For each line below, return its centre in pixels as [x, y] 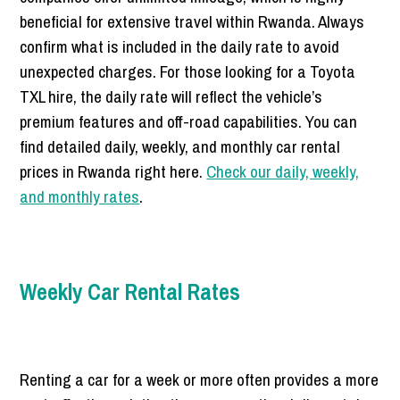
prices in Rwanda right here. [113, 172]
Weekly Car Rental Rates [130, 292]
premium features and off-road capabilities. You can [189, 122]
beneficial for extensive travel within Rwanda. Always [192, 22]
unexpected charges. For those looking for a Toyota [188, 72]
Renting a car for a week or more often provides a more [200, 380]
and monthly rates [80, 197]
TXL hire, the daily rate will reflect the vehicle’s [171, 97]
